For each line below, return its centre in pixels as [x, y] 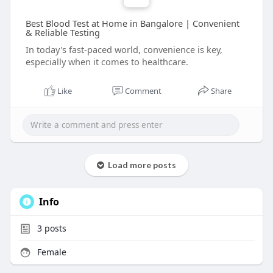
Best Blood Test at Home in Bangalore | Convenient [132, 23]
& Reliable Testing [62, 33]
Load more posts [140, 165]
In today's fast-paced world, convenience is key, [124, 50]
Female [50, 252]
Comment [143, 91]
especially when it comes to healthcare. [107, 62]
